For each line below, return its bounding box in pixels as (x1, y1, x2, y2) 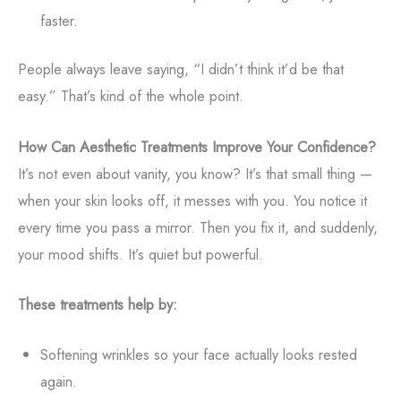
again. (39, 371, 77, 392)
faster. (39, 9, 78, 31)
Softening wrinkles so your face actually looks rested (39, 344, 357, 365)
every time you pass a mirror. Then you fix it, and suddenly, (18, 216, 378, 238)
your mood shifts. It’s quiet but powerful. (18, 243, 263, 265)
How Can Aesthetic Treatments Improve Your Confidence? (18, 135, 376, 158)
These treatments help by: (18, 293, 177, 315)
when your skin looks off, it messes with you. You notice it (18, 189, 367, 211)
